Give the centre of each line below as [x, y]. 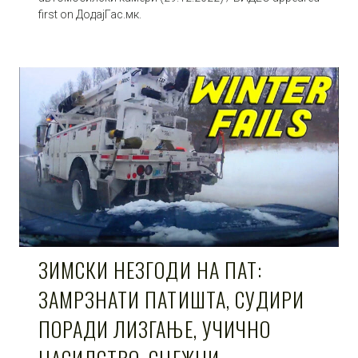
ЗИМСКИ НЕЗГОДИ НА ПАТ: [150, 269]
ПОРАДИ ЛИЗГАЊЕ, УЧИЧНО [155, 328]
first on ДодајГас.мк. [90, 14]
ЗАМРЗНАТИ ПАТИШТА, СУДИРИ [171, 299]
